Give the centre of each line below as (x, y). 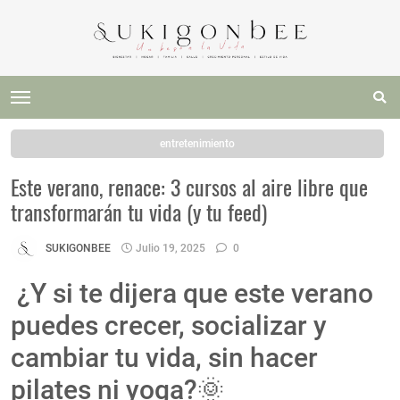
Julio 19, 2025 (171, 248)
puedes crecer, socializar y (169, 326)
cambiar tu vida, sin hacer (164, 358)
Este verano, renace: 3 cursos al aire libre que (189, 187)
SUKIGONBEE (78, 248)
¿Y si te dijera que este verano (192, 294)
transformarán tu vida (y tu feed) (139, 212)
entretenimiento (197, 144)
